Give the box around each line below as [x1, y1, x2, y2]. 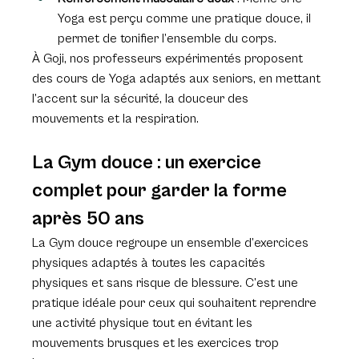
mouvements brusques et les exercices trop [32, 336, 283, 351]
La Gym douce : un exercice [32, 151, 266, 175]
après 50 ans [32, 208, 145, 231]
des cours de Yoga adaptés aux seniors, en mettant [32, 71, 325, 87]
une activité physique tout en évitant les [32, 316, 256, 331]
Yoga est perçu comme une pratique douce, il [58, 11, 315, 26]
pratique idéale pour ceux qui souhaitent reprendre [32, 296, 321, 311]
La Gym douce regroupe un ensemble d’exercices [32, 236, 313, 251]
